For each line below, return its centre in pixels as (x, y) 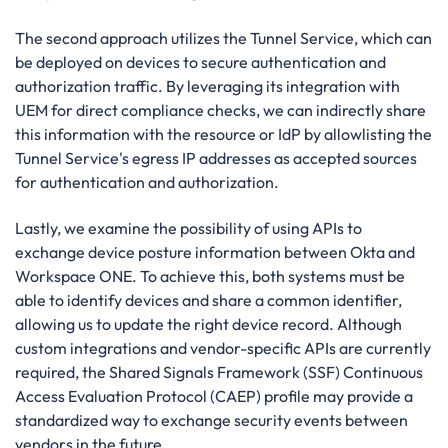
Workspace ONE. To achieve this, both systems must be (210, 276)
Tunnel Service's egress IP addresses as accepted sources (216, 157)
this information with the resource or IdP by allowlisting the (223, 133)
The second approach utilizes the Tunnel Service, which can (223, 37)
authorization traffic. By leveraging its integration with (207, 85)
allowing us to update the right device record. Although (208, 324)
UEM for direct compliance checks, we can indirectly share (220, 109)
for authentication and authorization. (147, 181)
